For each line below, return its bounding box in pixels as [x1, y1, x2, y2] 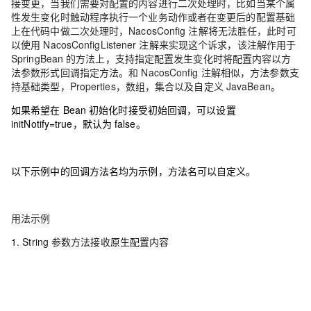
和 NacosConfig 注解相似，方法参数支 [128, 65, 299, 79]
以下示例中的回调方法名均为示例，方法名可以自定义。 [11, 164, 256, 178]
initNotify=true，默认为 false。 [11, 117, 146, 131]
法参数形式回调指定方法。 [11, 65, 129, 79]
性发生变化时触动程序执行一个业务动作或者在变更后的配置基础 [11, 10, 296, 24]
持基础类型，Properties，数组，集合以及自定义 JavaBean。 [11, 79, 280, 93]
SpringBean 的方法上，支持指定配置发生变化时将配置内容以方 [11, 51, 292, 65]
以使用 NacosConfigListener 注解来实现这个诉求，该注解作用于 [11, 37, 296, 51]
